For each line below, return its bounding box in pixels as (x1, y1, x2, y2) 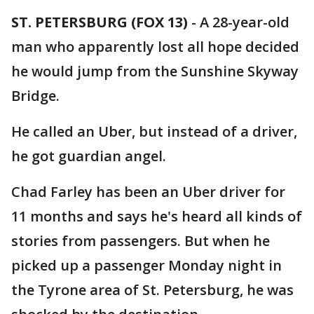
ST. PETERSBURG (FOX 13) (11, 13, 188, 32)
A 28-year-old (200, 13, 289, 32)
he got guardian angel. (11, 146, 166, 165)
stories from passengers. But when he (11, 231, 270, 250)
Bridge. (11, 86, 63, 105)
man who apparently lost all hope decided (11, 37, 299, 56)
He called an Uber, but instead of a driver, (11, 122, 297, 141)
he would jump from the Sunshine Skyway (11, 62, 299, 81)
